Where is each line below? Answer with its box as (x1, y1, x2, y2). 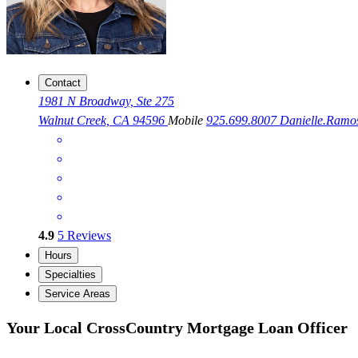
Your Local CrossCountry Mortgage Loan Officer (6, 318, 348, 336)
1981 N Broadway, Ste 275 (38, 94, 174, 109)
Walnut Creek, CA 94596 (38, 113, 168, 128)
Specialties (45, 268, 96, 281)
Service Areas (45, 288, 110, 300)
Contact (45, 77, 81, 89)
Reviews (64, 229, 111, 243)
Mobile (168, 113, 206, 128)
